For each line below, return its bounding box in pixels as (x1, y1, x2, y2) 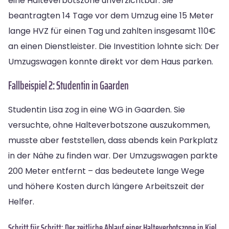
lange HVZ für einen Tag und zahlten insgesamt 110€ (8, 25, 216, 37)
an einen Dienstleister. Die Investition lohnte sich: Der (8, 40, 219, 52)
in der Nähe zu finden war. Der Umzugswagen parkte (8, 149, 218, 162)
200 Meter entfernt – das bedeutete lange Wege (8, 165, 204, 177)
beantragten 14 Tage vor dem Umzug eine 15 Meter (8, 9, 214, 21)
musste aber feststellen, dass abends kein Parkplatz (8, 134, 218, 146)
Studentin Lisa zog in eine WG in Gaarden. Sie (8, 103, 185, 116)
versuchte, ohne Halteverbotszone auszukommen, (8, 119, 210, 131)
